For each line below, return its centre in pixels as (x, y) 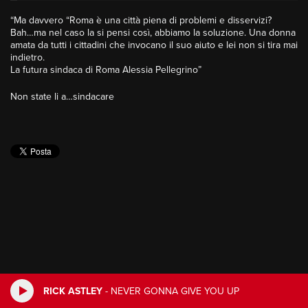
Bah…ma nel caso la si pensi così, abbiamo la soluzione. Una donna (153, 33)
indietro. (27, 58)
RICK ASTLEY (73, 291)
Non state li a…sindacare (62, 97)
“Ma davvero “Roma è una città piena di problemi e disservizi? (141, 21)
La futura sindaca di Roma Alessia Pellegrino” (106, 70)
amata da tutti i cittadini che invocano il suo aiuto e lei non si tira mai (154, 45)
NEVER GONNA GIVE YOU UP (175, 291)
